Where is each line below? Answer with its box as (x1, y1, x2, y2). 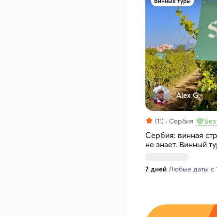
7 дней (145, 165, 167, 174)
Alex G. (176, 91, 200, 100)
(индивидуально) (145, 149, 205, 159)
